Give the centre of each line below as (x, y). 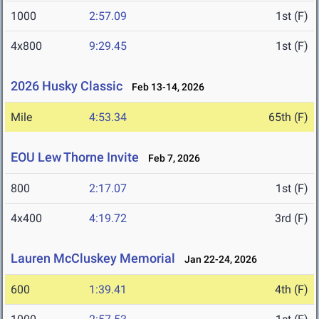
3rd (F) (292, 219)
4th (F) (292, 290)
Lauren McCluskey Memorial (93, 258)
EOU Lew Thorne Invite (75, 157)
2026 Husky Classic (67, 86)
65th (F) (288, 117)
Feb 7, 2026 (171, 158)
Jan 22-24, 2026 (218, 260)
